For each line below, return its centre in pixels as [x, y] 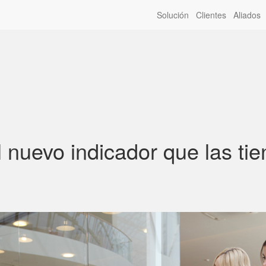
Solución [173, 15]
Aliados [247, 15]
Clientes [211, 15]
